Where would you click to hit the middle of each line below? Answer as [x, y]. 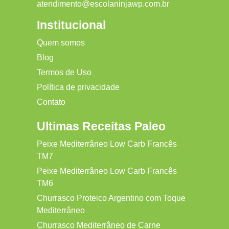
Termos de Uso [64, 73]
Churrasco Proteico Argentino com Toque [111, 198]
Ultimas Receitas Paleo [101, 127]
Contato [51, 102]
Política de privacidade [78, 87]
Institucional [71, 25]
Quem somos [61, 43]
